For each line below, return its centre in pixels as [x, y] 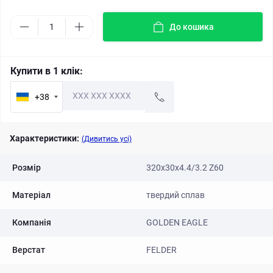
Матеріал [31, 195]
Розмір [27, 168]
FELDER [161, 250]
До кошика [191, 27]
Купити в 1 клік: [47, 71]
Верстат [29, 250]
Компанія [32, 222]
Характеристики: [44, 138]
